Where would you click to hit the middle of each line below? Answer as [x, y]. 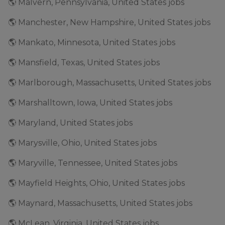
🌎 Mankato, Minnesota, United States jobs [92, 42]
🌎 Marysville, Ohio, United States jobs [82, 143]
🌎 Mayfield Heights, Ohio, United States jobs [96, 183]
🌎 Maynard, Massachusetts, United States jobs [100, 203]
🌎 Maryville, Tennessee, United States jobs [93, 163]
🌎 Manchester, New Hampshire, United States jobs [109, 22]
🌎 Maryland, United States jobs [70, 123]
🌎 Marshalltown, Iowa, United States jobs [90, 103]
